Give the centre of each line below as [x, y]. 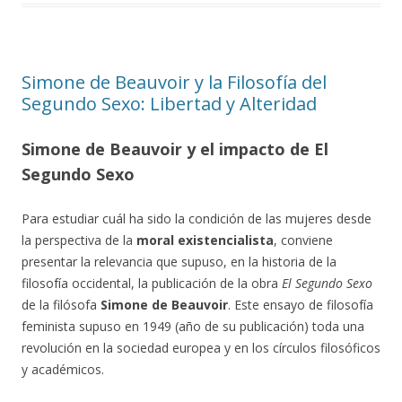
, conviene [303, 240]
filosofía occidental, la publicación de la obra [152, 283]
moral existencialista [205, 240]
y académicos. [63, 369]
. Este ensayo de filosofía [301, 305]
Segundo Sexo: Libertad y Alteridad [169, 104]
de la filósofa [61, 305]
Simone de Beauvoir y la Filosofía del [174, 82]
